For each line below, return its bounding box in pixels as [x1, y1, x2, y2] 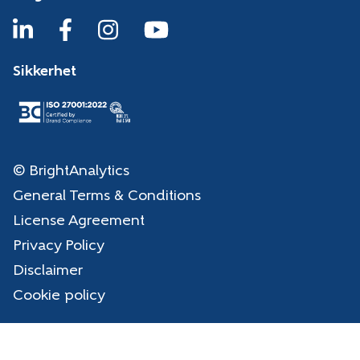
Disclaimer [13, 263, 83, 279]
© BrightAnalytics [13, 163, 129, 179]
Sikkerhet [13, 63, 76, 80]
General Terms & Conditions [13, 188, 201, 204]
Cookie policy [13, 288, 105, 304]
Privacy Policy [13, 238, 104, 254]
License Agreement [13, 213, 145, 229]
